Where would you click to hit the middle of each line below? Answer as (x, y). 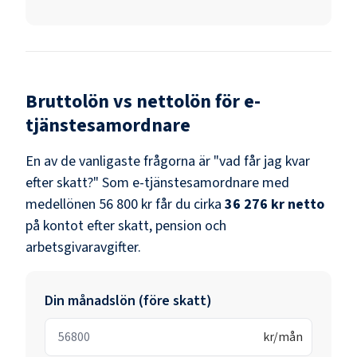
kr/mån (283, 337)
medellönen (61, 204)
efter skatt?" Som (79, 182)
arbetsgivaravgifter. (83, 247)
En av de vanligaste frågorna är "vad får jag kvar (168, 161)
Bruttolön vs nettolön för (135, 101)
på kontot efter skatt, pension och (126, 226)
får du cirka (187, 204)
